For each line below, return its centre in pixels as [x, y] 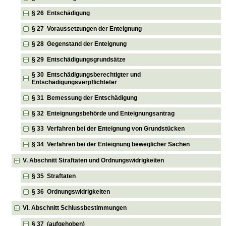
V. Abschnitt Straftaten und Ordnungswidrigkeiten [94, 160]
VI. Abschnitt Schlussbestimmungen [75, 208]
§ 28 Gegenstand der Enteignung [79, 44]
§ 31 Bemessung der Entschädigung [85, 98]
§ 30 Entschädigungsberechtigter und [87, 75]
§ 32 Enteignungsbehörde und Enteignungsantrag [103, 113]
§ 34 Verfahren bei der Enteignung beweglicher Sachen [111, 144]
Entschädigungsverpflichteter [75, 82]
